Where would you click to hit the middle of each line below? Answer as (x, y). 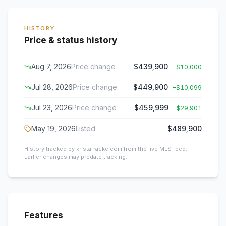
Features (44, 215)
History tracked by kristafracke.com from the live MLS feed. (106, 149)
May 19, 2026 (53, 128)
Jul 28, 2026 (52, 87)
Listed (86, 128)
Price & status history (71, 40)
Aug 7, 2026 (51, 66)
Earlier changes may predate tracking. (76, 157)
